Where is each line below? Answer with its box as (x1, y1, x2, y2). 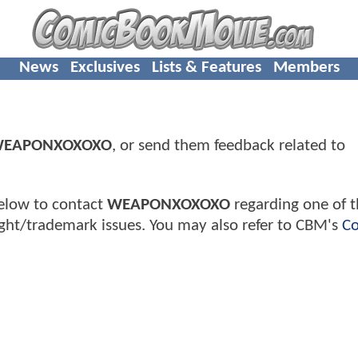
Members (272, 58, 340, 76)
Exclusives (70, 58, 140, 76)
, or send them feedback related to (112, 137, 345, 155)
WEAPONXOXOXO (107, 196, 230, 213)
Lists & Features (151, 58, 261, 76)
